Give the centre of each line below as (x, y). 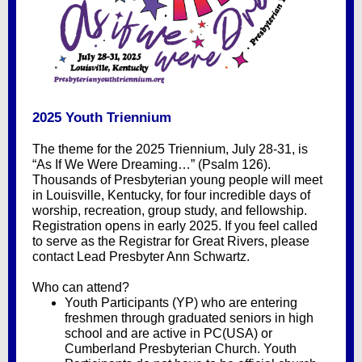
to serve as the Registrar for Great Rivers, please (171, 241)
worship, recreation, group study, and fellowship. (170, 210)
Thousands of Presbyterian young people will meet (177, 180)
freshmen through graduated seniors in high (189, 318)
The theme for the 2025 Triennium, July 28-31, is (170, 149)
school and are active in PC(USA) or (168, 333)
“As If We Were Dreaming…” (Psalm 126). (152, 164)
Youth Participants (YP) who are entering (181, 303)
